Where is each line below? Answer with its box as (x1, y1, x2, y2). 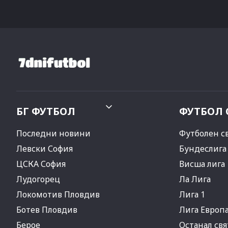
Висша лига (179, 158, 225, 170)
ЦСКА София (16, 158, 66, 170)
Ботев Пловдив (16, 204, 77, 216)
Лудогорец (16, 174, 60, 185)
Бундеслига (179, 143, 226, 155)
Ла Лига (179, 174, 211, 185)
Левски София (16, 143, 73, 155)
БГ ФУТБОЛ (16, 104, 75, 119)
